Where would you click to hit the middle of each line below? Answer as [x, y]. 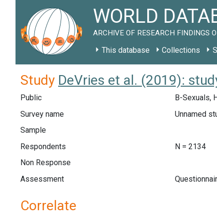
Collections [181, 50]
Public [31, 98]
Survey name [42, 114]
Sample [33, 130]
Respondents [43, 146]
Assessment [42, 179]
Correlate [48, 205]
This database [125, 50]
